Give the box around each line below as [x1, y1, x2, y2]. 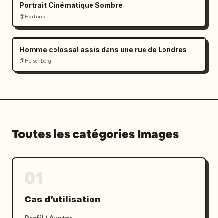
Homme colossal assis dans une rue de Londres [19, 45, 187, 54]
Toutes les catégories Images [12, 127, 179, 142]
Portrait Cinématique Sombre [19, 1, 123, 9]
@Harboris [19, 14, 45, 19]
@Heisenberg [19, 58, 51, 64]
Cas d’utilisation [24, 194, 101, 204]
